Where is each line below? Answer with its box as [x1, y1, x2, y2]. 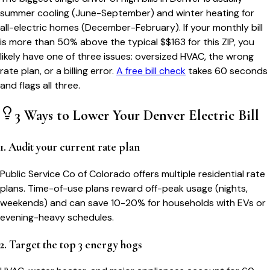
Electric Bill [185, 107, 259, 125]
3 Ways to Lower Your [14, 107, 143, 125]
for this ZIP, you [186, 36, 254, 49]
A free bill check [116, 64, 186, 78]
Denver [143, 107, 185, 125]
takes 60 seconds [188, 64, 268, 78]
